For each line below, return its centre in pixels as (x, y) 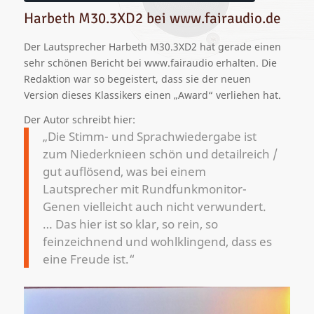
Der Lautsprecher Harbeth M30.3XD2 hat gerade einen (152, 46)
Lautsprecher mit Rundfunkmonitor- (144, 189)
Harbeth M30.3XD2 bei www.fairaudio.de (152, 18)
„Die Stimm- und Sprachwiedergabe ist (149, 136)
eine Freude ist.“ (88, 259)
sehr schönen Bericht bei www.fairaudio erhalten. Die (150, 62)
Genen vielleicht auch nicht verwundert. (154, 206)
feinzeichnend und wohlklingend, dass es (157, 241)
